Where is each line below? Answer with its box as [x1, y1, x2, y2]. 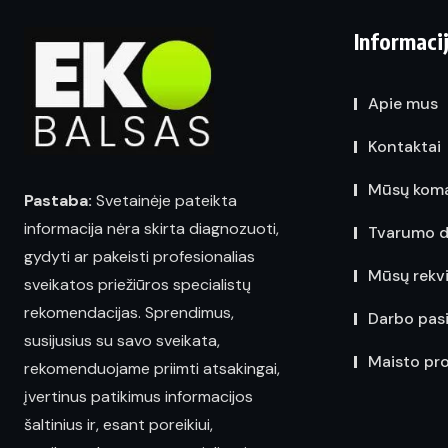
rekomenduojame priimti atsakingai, [24, 358, 280, 380]
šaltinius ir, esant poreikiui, [24, 414, 213, 436]
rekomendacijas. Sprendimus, [24, 302, 234, 324]
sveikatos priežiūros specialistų [24, 274, 251, 296]
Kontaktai [368, 136, 441, 157]
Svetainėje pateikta [92, 190, 237, 212]
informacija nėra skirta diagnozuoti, [24, 218, 279, 240]
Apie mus [368, 93, 438, 114]
